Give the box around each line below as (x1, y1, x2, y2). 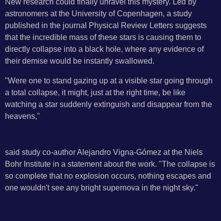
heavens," (5, 111, 40, 121)
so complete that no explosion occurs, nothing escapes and (5, 171, 211, 181)
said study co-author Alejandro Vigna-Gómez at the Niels (5, 147, 203, 157)
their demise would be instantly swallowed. (5, 56, 154, 66)
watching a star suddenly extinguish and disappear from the (5, 100, 212, 109)
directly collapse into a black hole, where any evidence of (5, 44, 204, 54)
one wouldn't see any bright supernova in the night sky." (5, 183, 198, 192)
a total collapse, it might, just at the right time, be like (5, 88, 185, 97)
